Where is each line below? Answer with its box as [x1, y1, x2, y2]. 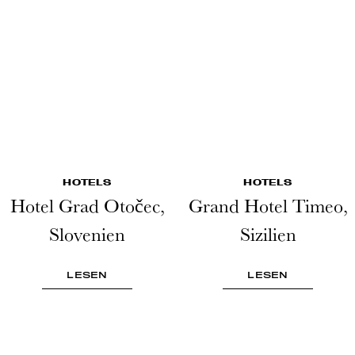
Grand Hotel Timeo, [188, 191, 348, 219]
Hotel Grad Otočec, [10, 191, 165, 219]
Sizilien [239, 219, 296, 247]
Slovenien [49, 219, 125, 247]
